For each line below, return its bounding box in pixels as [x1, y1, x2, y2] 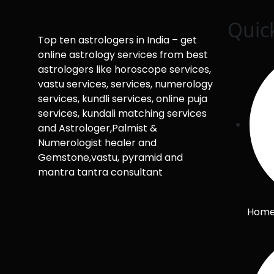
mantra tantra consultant [38, 165, 163, 179]
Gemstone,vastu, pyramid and [38, 150, 183, 165]
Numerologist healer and [38, 136, 157, 150]
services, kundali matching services [38, 106, 207, 120]
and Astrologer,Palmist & [38, 121, 157, 135]
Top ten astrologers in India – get [38, 33, 197, 47]
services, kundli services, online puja [38, 92, 207, 106]
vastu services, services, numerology [38, 77, 213, 91]
